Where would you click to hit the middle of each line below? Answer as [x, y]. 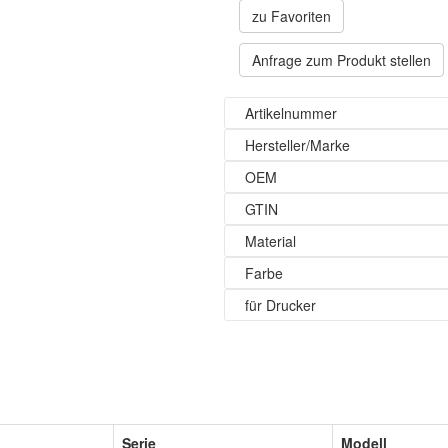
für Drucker [280, 305]
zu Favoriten [291, 16]
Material [270, 241]
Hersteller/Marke [297, 145]
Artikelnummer [291, 113]
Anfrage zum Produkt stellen [341, 60]
